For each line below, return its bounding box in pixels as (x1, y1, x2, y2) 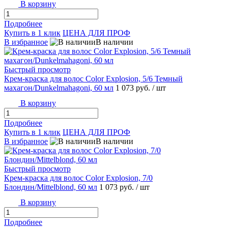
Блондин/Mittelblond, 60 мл (4, 183, 97, 192)
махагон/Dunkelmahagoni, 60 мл (4, 83, 113, 93)
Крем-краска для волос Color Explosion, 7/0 (4, 174, 153, 183)
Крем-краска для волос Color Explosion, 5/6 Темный (4, 74, 183, 83)
